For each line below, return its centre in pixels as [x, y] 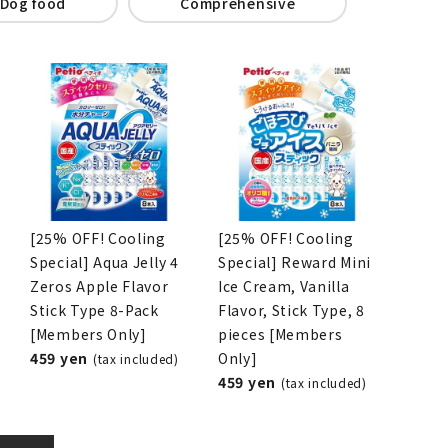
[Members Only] [88, 333]
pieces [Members [280, 333]
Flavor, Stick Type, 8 [291, 309]
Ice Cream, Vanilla [284, 285]
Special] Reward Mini [294, 261]
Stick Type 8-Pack [94, 309]
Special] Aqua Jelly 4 [104, 261]
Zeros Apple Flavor [99, 285]
